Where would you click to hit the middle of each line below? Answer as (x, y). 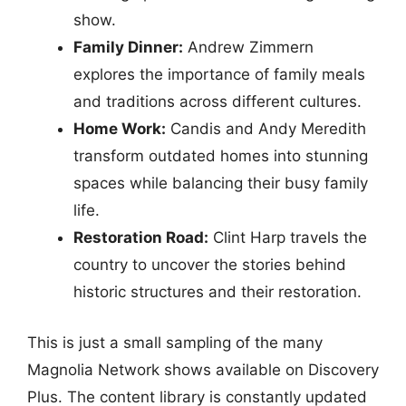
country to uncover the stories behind (210, 265)
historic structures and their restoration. (217, 292)
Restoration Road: (141, 237)
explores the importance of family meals (219, 74)
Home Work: (120, 129)
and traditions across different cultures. (217, 101)
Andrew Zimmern (248, 47)
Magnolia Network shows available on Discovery (203, 369)
